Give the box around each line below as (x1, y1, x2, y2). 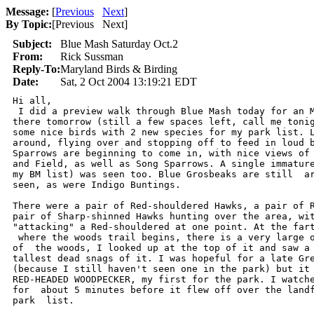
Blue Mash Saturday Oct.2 (60, 38, 178, 50)
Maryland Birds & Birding (60, 63, 177, 75)
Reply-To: (13, 63, 60, 75)
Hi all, (13, 95, 52, 106)
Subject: (13, 38, 52, 50)
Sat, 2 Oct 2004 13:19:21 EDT (60, 76, 197, 88)
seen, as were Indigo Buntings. (13, 179, 181, 190)
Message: (6, 6, 49, 18)
